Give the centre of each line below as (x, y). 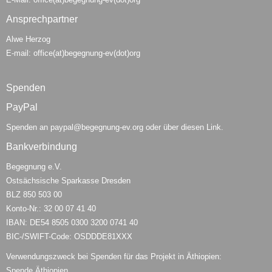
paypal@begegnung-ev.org (97, 127)
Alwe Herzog (28, 39)
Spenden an (28, 127)
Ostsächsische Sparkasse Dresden (68, 181)
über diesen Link (192, 127)
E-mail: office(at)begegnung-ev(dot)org (73, 53)
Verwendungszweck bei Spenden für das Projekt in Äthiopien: (114, 257)
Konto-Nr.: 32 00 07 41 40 (51, 209)
